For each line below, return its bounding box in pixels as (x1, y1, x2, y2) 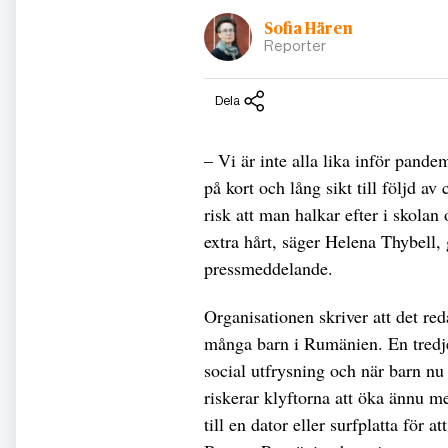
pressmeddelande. (204, 255, 333, 280)
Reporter (264, 37, 326, 54)
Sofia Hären (264, 20, 353, 37)
